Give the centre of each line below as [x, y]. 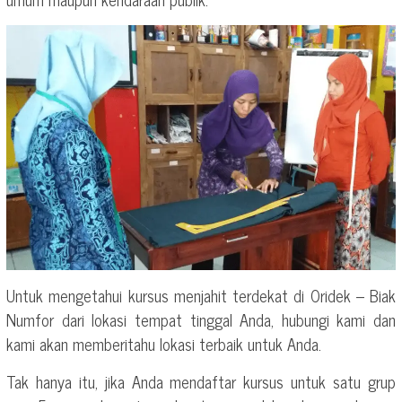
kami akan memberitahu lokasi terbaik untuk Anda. [164, 343]
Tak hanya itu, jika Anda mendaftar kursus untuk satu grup [201, 381]
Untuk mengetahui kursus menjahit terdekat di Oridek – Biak [201, 295]
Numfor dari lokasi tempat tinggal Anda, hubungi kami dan [201, 319]
